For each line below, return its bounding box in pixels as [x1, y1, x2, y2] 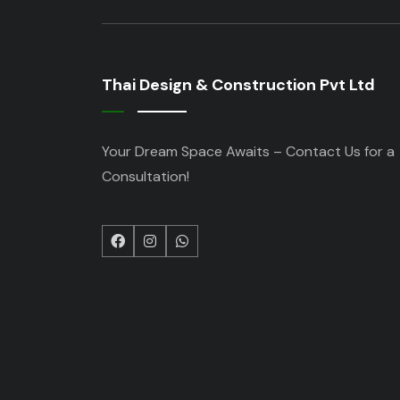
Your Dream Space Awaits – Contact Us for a [102, 142, 395, 162]
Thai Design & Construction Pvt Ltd [102, 74, 375, 96]
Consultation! [102, 167, 189, 187]
